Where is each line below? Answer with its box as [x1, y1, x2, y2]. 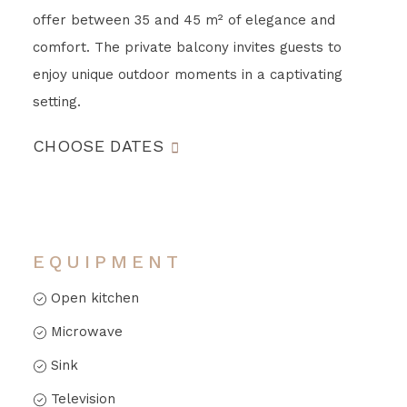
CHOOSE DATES [32, 135, 164, 155]
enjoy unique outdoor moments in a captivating [32, 65, 342, 83]
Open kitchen [50, 289, 139, 306]
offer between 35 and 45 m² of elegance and [32, 11, 335, 28]
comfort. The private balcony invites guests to [32, 38, 342, 55]
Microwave [50, 323, 123, 340]
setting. [32, 93, 81, 110]
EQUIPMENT [32, 250, 183, 273]
